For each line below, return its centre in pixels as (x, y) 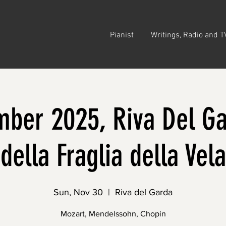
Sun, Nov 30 (78, 192)
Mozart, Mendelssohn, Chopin (113, 214)
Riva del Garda (144, 192)
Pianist (122, 35)
